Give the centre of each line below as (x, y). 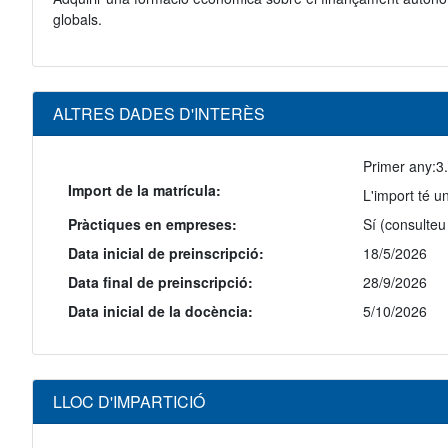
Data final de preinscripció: (160, 282)
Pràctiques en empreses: (152, 224)
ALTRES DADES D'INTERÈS (159, 114)
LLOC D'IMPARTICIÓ (129, 402)
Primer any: (399, 166)
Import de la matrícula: (144, 190)
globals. (77, 19)
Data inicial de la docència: (160, 311)
